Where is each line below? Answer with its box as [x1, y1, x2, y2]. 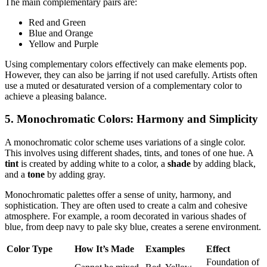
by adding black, [191, 159, 256, 169]
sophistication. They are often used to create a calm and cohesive [5, 200, 247, 211]
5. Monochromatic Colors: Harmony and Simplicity [5, 113, 258, 126]
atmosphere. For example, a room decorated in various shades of [5, 211, 246, 222]
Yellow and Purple [29, 38, 98, 49]
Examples [145, 244, 185, 254]
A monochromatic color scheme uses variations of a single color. [5, 137, 246, 148]
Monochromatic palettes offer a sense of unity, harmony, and [5, 190, 231, 200]
